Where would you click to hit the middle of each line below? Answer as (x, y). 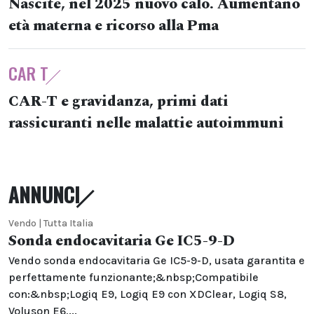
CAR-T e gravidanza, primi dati (118, 102)
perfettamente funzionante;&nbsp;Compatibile (134, 277)
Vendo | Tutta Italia (51, 223)
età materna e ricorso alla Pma (114, 26)
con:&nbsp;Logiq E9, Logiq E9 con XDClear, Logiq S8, (148, 294)
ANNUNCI (44, 194)
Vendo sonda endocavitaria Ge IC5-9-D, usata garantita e (157, 260)
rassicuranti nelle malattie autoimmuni (146, 123)
